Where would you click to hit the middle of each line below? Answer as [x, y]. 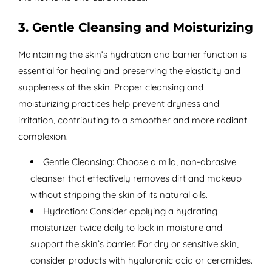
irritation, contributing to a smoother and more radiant [132, 120]
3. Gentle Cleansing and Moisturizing [135, 28]
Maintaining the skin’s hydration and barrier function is [132, 55]
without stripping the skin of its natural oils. [119, 195]
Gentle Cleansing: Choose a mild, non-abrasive [139, 162]
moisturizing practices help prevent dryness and [118, 104]
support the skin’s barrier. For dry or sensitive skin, [134, 244]
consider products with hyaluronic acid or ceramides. [141, 260]
